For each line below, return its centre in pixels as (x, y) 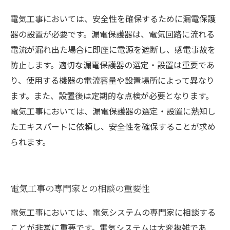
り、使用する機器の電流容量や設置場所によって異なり (112, 80)
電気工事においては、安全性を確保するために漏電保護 (113, 18)
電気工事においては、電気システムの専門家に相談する (113, 212)
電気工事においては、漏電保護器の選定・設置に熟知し (113, 111)
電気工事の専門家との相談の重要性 (80, 188)
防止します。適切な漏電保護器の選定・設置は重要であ (112, 65)
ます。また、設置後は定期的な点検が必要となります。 (112, 95)
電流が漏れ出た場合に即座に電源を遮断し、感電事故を (113, 49)
